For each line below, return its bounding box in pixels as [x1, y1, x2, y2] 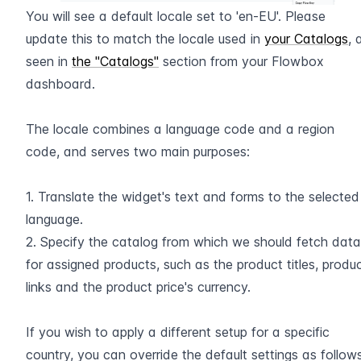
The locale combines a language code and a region [26, 120, 334, 137]
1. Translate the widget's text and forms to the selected [26, 188, 359, 205]
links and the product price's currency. [26, 278, 251, 295]
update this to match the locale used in [26, 30, 264, 47]
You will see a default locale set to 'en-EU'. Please [26, 7, 326, 24]
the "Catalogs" [72, 52, 159, 69]
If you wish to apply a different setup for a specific [26, 323, 330, 340]
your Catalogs [264, 30, 348, 47]
